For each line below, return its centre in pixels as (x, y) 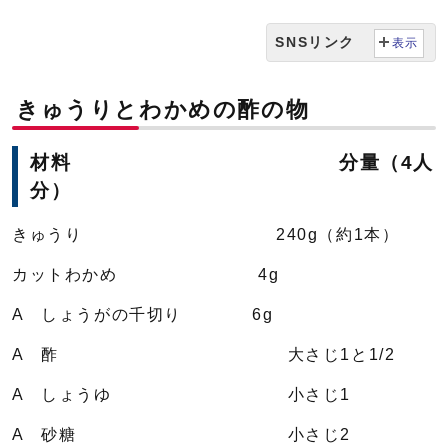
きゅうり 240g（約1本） (206, 234)
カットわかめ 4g (146, 274)
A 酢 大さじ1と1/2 (204, 354)
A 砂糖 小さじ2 (182, 434)
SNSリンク (315, 41)
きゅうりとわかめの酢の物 (163, 109)
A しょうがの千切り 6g (143, 314)
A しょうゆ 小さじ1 (182, 394)
